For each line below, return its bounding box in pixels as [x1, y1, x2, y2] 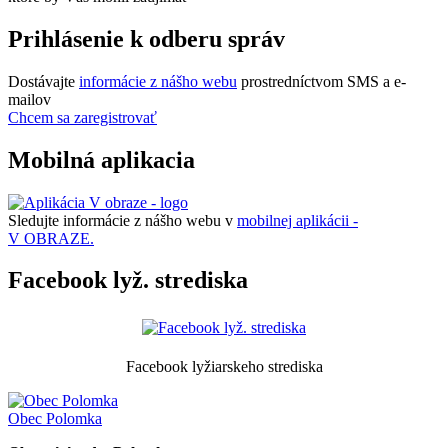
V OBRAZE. [8, 229, 94, 247]
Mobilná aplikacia [8, 146, 195, 173]
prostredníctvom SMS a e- [237, 72, 406, 90]
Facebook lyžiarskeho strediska [125, 358, 323, 376]
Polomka [42, 410, 102, 428]
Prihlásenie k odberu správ [8, 25, 285, 52]
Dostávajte [8, 72, 79, 90]
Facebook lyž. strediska [8, 267, 248, 294]
